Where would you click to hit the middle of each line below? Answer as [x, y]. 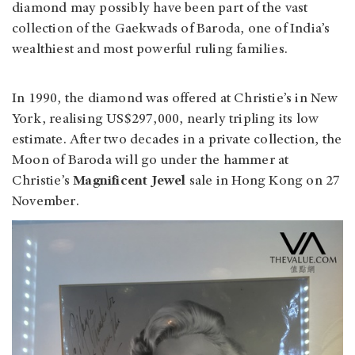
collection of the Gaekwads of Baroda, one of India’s [171, 29]
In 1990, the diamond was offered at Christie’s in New [175, 99]
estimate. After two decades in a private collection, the [177, 140]
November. [46, 202]
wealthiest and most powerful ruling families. [150, 50]
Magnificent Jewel [131, 181]
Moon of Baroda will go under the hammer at [151, 160]
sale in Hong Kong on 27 [265, 181]
